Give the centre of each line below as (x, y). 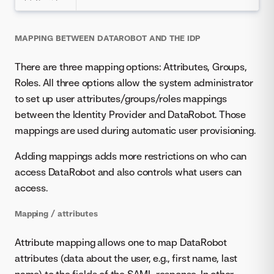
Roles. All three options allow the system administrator (134, 82)
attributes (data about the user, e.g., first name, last (126, 258)
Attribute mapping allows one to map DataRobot (121, 242)
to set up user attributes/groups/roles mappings (121, 98)
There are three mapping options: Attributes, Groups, (131, 66)
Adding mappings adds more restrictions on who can (131, 156)
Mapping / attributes (56, 213)
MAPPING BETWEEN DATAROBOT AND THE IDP (108, 38)
